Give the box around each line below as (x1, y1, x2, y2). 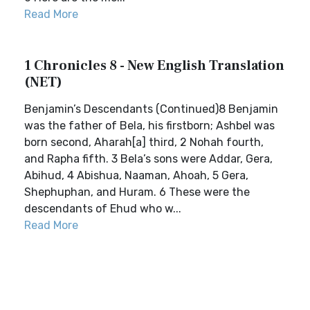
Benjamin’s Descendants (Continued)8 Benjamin (24, 102, 278, 116)
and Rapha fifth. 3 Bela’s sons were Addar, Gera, (24, 152, 273, 165)
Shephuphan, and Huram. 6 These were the (24, 185, 250, 199)
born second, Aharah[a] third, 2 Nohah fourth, (24, 136, 264, 149)
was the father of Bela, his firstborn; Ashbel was (24, 119, 275, 132)
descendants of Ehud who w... (24, 202, 181, 215)
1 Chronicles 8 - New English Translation (24, 57, 284, 75)
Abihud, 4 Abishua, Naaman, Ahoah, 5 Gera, (24, 169, 248, 182)
